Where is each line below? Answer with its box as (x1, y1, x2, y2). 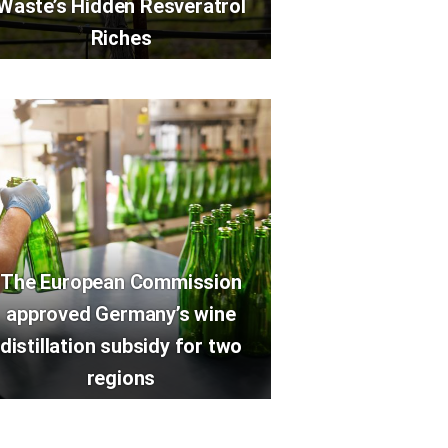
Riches (90, 26, 152, 50)
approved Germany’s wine (6, 302, 236, 326)
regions (86, 366, 156, 390)
